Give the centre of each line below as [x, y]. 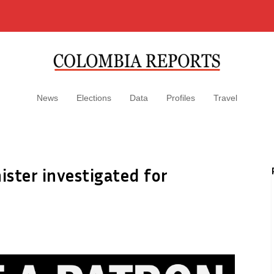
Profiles [181, 98]
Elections [94, 98]
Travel [225, 98]
